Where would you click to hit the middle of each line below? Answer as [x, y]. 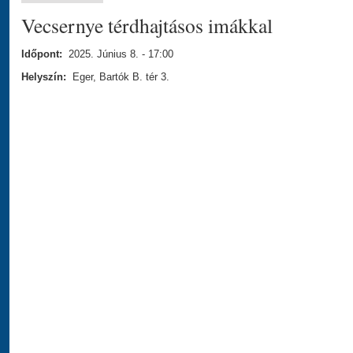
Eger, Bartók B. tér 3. [119, 77]
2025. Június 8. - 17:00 [121, 54]
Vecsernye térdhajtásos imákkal [147, 26]
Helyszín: [45, 77]
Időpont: [43, 54]
